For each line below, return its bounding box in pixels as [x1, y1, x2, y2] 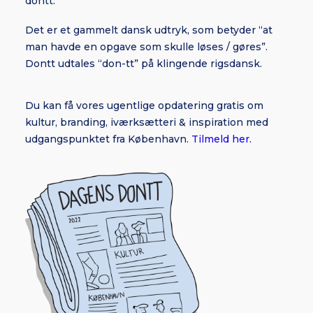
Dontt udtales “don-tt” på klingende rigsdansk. [25, 57, 262, 70]
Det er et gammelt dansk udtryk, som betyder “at [25, 24, 272, 36]
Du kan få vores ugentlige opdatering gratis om [25, 99, 263, 112]
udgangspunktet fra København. [25, 133, 191, 145]
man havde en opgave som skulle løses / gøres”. [25, 41, 268, 53]
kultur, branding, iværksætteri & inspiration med [25, 116, 268, 129]
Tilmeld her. [191, 133, 252, 145]
